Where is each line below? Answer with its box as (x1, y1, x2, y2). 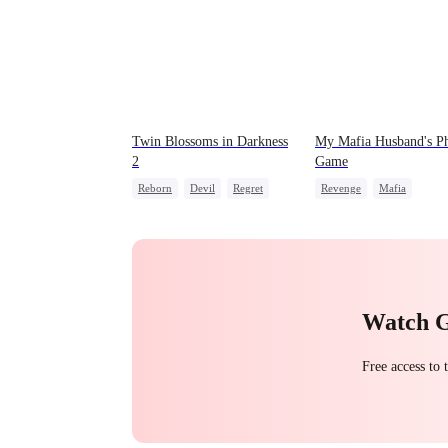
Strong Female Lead (321, 202, 414, 215)
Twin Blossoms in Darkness (132, 133, 288, 149)
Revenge (321, 181, 361, 194)
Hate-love (321, 223, 366, 236)
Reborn (138, 181, 172, 194)
